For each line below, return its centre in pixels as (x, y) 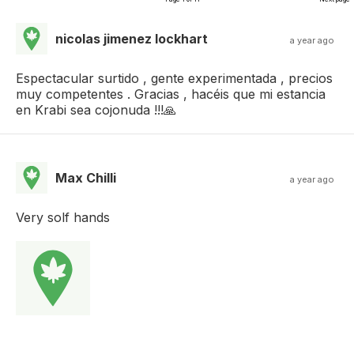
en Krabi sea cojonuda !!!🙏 (96, 109)
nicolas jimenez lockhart (132, 38)
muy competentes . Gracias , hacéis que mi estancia (171, 94)
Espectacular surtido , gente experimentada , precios (174, 78)
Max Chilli (86, 177)
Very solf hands (63, 217)
